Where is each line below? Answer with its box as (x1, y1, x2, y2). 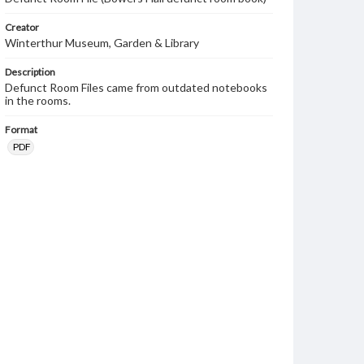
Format (5, 123, 37, 136)
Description (5, 66, 55, 78)
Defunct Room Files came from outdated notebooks (5, 80, 267, 94)
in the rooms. (5, 93, 71, 107)
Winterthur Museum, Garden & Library (5, 36, 199, 50)
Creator (5, 21, 39, 33)
